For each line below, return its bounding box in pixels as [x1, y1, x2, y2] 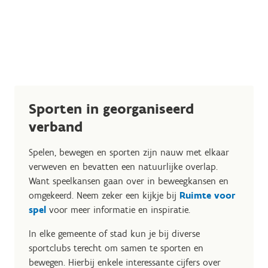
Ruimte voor [179, 190, 235, 201]
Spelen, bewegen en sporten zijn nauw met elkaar [29, 147, 229, 158]
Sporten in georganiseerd [29, 100, 194, 117]
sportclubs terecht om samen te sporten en [29, 242, 203, 254]
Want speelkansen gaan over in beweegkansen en [29, 175, 229, 187]
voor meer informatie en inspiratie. [46, 204, 193, 215]
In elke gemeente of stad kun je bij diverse [29, 228, 200, 239]
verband [29, 118, 83, 135]
